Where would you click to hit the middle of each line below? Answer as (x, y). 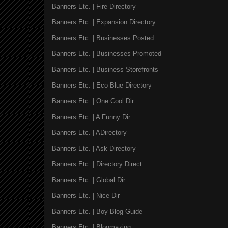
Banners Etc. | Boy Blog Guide (97, 211)
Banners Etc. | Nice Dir (86, 195)
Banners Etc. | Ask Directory (94, 148)
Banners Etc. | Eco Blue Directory (102, 85)
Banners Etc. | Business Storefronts (105, 69)
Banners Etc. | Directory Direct (97, 164)
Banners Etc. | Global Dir (89, 180)
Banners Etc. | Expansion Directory (104, 22)
